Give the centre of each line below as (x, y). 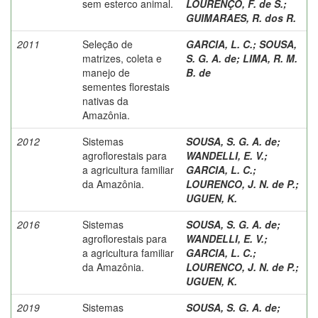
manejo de (106, 72)
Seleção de (108, 44)
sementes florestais (126, 86)
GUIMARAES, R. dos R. (241, 17)
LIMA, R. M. (270, 58)
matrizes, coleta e (122, 58)
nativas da (105, 100)
